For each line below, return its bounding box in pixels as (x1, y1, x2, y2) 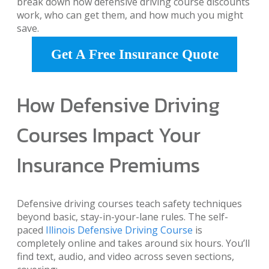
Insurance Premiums (17, 150, 200, 181)
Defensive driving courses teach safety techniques (17, 197, 242, 211)
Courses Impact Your (17, 120, 201, 151)
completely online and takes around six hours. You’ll (17, 237, 250, 250)
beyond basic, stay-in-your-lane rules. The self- (17, 210, 228, 224)
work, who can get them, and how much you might (17, 8, 243, 22)
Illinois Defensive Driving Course (46, 223, 193, 237)
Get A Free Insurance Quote (50, 47, 219, 62)
